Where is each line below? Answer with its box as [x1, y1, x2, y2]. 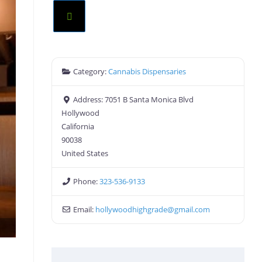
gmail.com [174, 204, 210, 215]
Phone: [73, 176, 99, 187]
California [61, 121, 95, 132]
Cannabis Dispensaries [108, 66, 186, 77]
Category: [73, 66, 108, 77]
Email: [73, 204, 95, 215]
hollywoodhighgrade [95, 204, 167, 215]
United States [61, 148, 109, 158]
